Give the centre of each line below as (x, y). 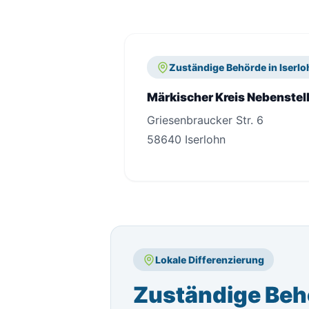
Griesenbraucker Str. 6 (205, 120)
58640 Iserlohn (186, 139)
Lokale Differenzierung (210, 260)
